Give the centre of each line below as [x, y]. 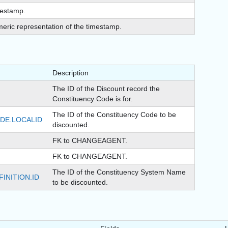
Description [70, 73]
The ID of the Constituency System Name [119, 172]
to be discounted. [80, 182]
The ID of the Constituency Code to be [114, 115]
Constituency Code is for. [93, 99]
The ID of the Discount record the [106, 89]
